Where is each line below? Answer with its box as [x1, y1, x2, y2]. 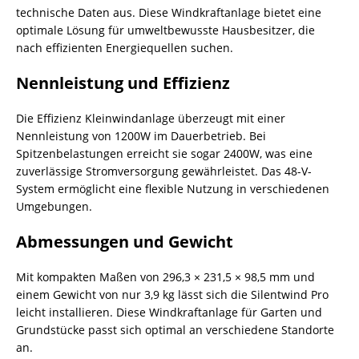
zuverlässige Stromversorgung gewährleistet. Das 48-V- [16, 163, 312, 179]
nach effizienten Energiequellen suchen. [16, 40, 233, 55]
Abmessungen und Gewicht [16, 231, 233, 252]
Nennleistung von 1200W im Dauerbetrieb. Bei [16, 128, 266, 143]
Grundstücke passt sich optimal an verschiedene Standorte [16, 322, 334, 337]
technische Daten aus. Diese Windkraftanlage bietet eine [16, 5, 321, 20]
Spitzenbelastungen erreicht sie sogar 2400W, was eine [16, 146, 313, 161]
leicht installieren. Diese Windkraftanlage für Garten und [16, 305, 322, 320]
